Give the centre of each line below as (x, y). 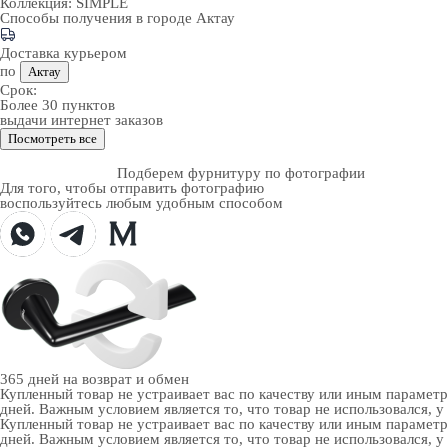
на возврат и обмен (126, 379)
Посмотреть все (52, 138)
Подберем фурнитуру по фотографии (241, 173)
